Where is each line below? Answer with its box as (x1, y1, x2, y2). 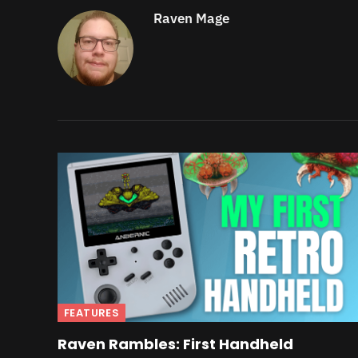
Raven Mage (153, 10, 229, 27)
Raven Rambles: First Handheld (58, 333, 293, 354)
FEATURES (64, 304, 120, 320)
